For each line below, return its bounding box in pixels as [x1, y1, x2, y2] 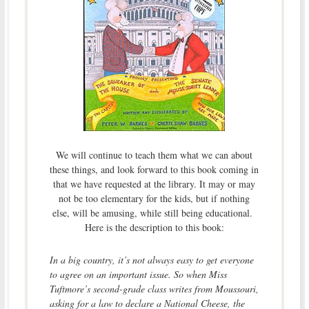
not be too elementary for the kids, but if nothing [59, 191, 250, 205]
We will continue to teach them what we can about [56, 148, 253, 161]
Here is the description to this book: [84, 220, 224, 234]
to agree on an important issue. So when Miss [49, 267, 227, 281]
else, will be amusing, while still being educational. [52, 206, 257, 219]
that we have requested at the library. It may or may [53, 177, 256, 190]
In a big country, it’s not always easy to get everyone [49, 252, 254, 266]
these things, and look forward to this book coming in [50, 162, 259, 176]
